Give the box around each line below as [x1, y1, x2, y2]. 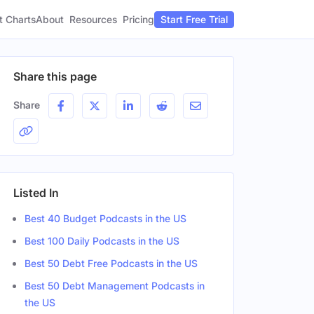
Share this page [13, 69, 97, 83]
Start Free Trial [161, 13, 228, 25]
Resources [69, 13, 117, 25]
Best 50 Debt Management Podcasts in [25, 280, 205, 292]
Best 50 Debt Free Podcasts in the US [25, 257, 198, 269]
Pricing [123, 13, 154, 25]
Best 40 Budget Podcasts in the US [25, 212, 186, 224]
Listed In [13, 186, 59, 200]
